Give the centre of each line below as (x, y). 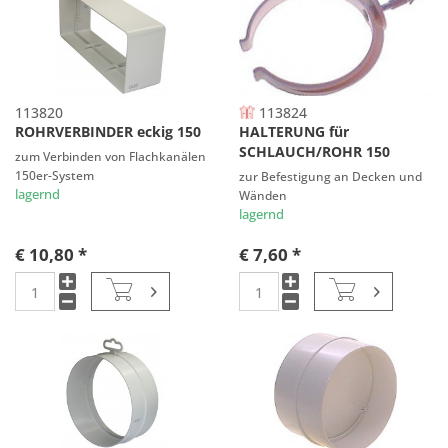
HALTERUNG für (293, 132)
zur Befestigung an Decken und (330, 176)
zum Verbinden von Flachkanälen (111, 156)
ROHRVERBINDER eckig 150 (108, 132)
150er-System (55, 175)
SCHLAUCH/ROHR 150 (314, 152)
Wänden (262, 195)
